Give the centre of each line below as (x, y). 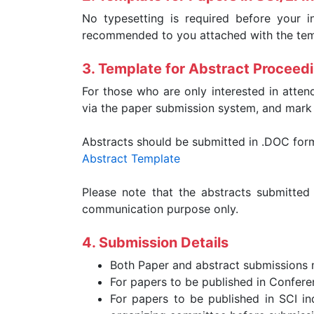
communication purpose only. (160, 209)
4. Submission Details (155, 243)
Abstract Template (131, 158)
